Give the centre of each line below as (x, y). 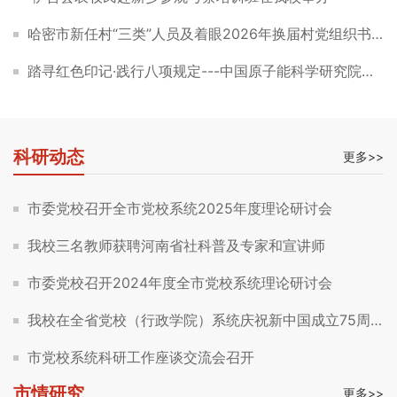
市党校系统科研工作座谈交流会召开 (141, 357)
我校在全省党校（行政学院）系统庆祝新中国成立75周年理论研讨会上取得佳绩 (199, 319)
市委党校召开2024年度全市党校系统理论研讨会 (180, 282)
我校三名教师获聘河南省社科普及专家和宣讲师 (176, 245)
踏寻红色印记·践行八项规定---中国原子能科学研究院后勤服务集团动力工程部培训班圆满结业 (195, 70)
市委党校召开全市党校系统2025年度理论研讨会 (180, 208)
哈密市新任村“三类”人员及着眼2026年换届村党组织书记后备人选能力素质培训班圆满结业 (199, 33)
